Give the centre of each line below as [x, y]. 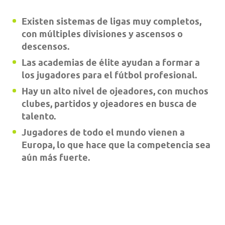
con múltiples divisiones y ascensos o [102, 34]
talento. [39, 117]
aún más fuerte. [56, 158]
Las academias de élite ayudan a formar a [111, 63]
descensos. [45, 47]
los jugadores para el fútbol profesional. [109, 75]
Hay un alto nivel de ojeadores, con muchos [115, 91]
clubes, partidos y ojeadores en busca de [109, 104]
